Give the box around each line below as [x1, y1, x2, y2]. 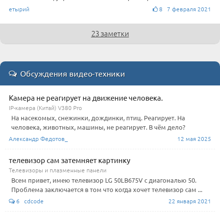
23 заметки [91, 28, 129, 39]
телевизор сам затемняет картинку [9, 155, 130, 165]
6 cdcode [15, 197, 44, 205]
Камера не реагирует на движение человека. [9, 93, 163, 103]
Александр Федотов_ [9, 135, 68, 143]
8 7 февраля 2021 [158, 5, 211, 13]
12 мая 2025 [177, 135, 211, 143]
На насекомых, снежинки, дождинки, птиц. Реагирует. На [11, 113, 185, 122]
